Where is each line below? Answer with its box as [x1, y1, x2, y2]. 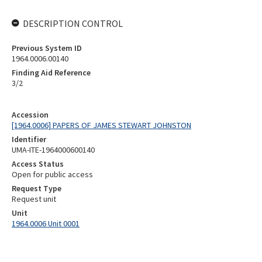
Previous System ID [12, 43, 82, 53]
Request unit [12, 194, 56, 204]
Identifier [12, 134, 46, 144]
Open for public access [12, 169, 93, 180]
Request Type [12, 183, 61, 194]
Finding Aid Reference [12, 67, 91, 78]
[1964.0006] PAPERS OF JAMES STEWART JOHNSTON [12, 120, 191, 130]
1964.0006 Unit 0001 [12, 218, 80, 229]
